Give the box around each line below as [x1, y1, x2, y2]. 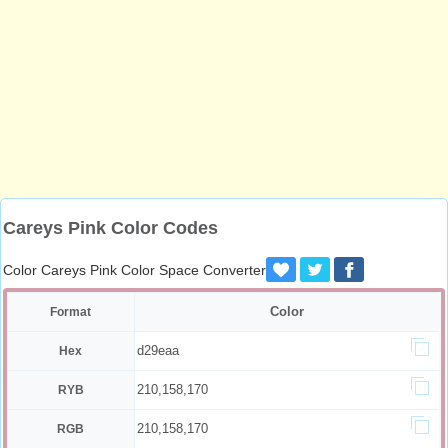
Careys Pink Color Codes [3, 218, 218, 238]
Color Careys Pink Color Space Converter [3, 262, 266, 278]
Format [50, 305, 92, 319]
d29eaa [136, 343, 179, 358]
